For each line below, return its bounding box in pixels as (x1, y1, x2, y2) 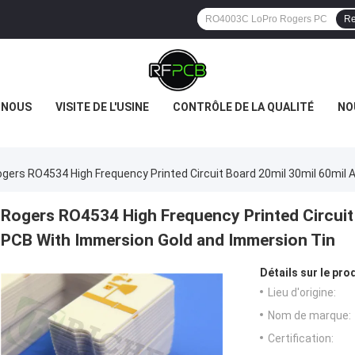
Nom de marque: (268, 309, 351, 323)
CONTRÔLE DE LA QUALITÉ (173, 101, 314, 113)
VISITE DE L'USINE (55, 101, 149, 113)
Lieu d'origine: (268, 286, 336, 300)
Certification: (268, 332, 334, 345)
